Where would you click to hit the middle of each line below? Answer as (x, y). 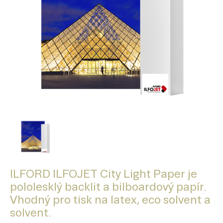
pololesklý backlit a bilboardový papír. (108, 187)
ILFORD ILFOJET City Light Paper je (104, 174)
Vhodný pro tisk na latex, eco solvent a (110, 200)
